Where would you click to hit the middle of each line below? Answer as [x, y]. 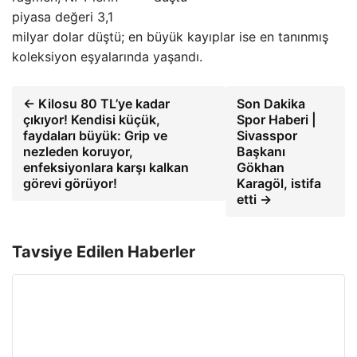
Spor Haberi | [277, 120]
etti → [255, 199]
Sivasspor [267, 135]
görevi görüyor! [70, 183]
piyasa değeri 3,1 [63, 17]
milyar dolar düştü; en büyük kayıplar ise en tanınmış [170, 37]
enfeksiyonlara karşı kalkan [106, 167]
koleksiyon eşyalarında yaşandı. [107, 57]
